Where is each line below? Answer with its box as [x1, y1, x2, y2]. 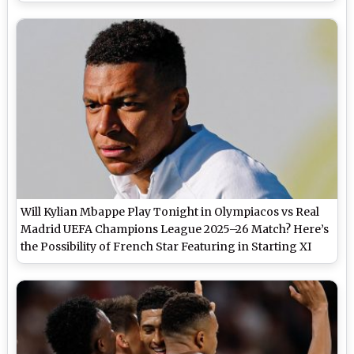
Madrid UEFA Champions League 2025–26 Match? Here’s [21, 222, 330, 237]
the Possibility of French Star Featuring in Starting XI [21, 239, 312, 254]
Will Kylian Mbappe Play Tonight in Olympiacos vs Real [21, 205, 320, 220]
